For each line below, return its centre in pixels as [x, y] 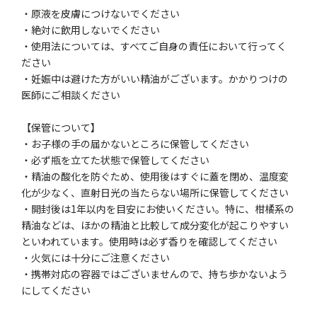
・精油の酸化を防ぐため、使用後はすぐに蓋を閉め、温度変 [155, 177]
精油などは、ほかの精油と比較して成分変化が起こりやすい [155, 225]
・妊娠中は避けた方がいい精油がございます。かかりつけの [155, 79]
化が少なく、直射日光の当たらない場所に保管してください [155, 193]
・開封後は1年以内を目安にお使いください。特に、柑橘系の [158, 209]
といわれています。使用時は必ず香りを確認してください [150, 242]
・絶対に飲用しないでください [91, 30]
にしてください [56, 290]
